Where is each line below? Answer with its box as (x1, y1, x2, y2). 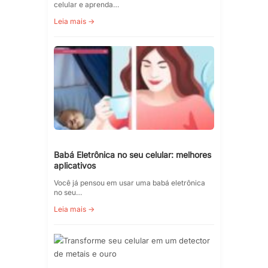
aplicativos (54, 160, 96, 170)
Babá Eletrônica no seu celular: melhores (54, 149, 211, 160)
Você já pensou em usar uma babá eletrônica (54, 178, 205, 187)
